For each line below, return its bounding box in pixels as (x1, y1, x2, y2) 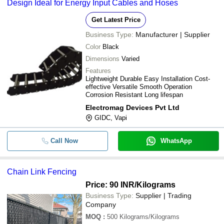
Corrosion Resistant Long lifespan (85, 91, 183, 98)
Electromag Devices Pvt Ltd (85, 103, 179, 111)
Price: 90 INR (85, 180, 134, 189)
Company (85, 200, 116, 208)
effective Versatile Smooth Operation (85, 83, 192, 90)
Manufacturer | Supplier (135, 30, 210, 38)
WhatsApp (160, 137, 192, 144)
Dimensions (85, 55, 119, 62)
